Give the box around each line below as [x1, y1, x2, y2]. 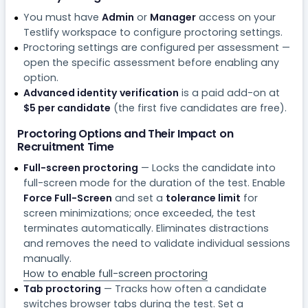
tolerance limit [165, 190, 241, 205]
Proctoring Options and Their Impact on [17, 125, 234, 142]
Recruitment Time [17, 138, 114, 155]
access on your [195, 10, 276, 24]
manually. [23, 251, 71, 265]
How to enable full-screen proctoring [23, 266, 208, 280]
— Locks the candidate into [137, 160, 276, 175]
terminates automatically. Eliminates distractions [23, 221, 269, 235]
